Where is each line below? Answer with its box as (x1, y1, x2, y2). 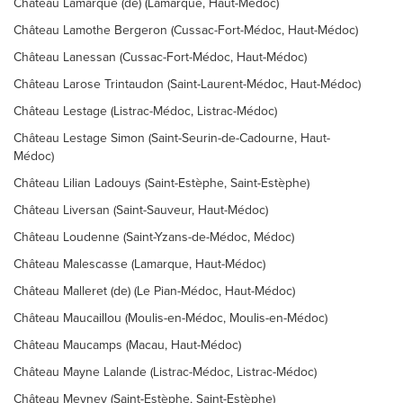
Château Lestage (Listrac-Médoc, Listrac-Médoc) (13, 103, 277, 119)
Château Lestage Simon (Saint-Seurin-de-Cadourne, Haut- (13, 130, 330, 146)
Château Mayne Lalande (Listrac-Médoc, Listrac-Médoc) (13, 364, 317, 380)
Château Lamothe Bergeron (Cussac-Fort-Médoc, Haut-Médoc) (13, 22, 358, 38)
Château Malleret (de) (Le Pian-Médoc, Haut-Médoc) (13, 283, 295, 299)
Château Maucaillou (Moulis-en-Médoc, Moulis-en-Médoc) (13, 310, 327, 326)
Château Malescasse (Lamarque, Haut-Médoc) (13, 256, 265, 272)
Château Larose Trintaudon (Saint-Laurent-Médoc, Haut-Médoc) (13, 76, 361, 92)
